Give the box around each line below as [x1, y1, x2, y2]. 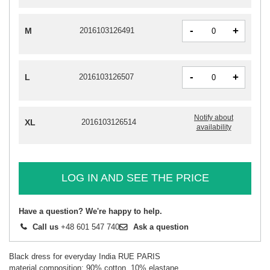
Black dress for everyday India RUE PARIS [9, 251, 160, 261]
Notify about [194, 113, 233, 122]
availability [196, 122, 231, 131]
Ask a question [133, 222, 189, 231]
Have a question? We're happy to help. [19, 206, 162, 216]
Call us [33, 222, 58, 231]
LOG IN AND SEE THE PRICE [61, 172, 209, 184]
